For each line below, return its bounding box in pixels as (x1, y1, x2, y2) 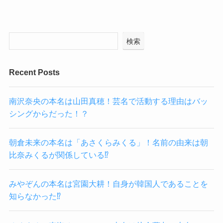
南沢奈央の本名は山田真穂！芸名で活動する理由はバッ (8, 96, 208, 106)
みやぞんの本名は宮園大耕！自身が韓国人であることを (8, 179, 208, 189)
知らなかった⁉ (8, 192, 61, 201)
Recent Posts (8, 67, 60, 77)
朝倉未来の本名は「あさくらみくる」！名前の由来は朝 (8, 138, 208, 147)
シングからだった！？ (8, 109, 89, 118)
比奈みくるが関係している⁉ (8, 150, 109, 160)
